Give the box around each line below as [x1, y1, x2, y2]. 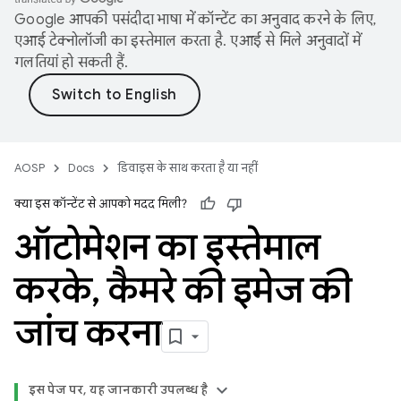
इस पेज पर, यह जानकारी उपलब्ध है [29, 382, 208, 397]
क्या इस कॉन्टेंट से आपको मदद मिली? [14, 196, 187, 211]
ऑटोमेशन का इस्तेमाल [14, 225, 320, 269]
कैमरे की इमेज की [99, 268, 351, 312]
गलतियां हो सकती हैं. [14, 54, 129, 72]
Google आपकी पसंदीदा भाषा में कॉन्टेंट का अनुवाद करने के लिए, [14, 11, 377, 29]
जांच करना [14, 311, 161, 355]
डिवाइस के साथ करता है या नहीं [117, 160, 258, 175]
